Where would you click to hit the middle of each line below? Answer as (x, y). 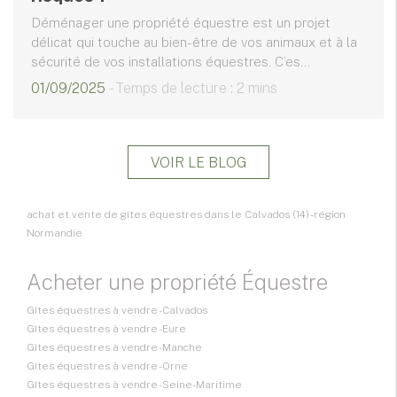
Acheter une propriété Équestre (177, 282)
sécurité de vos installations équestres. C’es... (171, 62)
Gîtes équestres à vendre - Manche (114, 348)
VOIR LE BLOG (198, 163)
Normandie (54, 234)
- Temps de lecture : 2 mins (193, 89)
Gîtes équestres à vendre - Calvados (117, 311)
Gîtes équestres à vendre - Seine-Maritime (134, 385)
